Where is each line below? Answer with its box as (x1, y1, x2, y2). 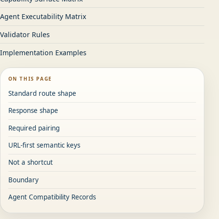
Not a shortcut (8, 158, 53, 167)
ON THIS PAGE (8, 75, 52, 82)
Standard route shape (8, 88, 76, 98)
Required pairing (8, 123, 60, 132)
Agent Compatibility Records (8, 192, 96, 201)
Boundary (8, 175, 39, 184)
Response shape (8, 106, 58, 115)
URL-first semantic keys (8, 140, 80, 150)
